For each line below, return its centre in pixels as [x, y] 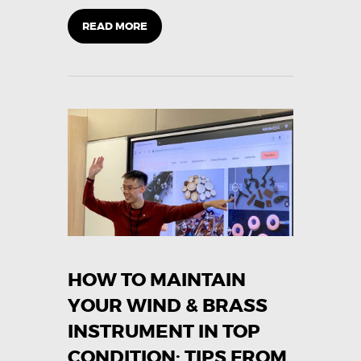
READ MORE [115, 27]
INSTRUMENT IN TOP [164, 331]
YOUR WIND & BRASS [168, 305]
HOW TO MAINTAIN [157, 280]
